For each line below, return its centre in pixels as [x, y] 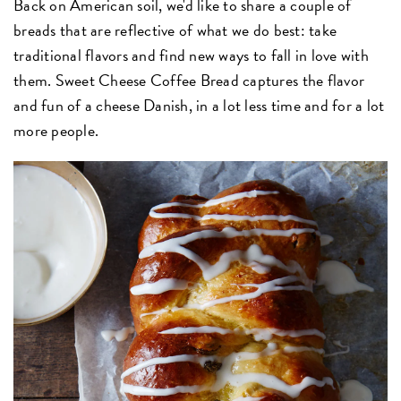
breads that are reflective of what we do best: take [175, 30]
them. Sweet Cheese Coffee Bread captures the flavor [189, 81]
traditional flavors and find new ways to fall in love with [191, 55]
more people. [56, 131]
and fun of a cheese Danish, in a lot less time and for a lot [199, 106]
